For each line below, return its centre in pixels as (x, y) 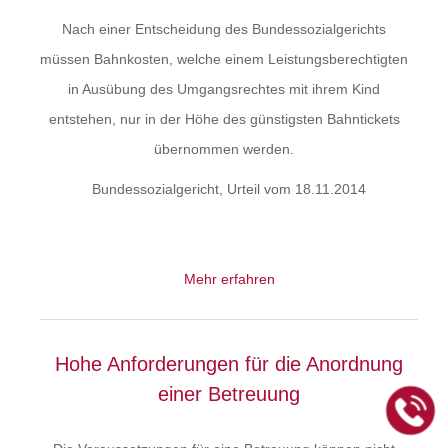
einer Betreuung (229, 394)
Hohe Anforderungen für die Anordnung (229, 364)
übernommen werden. (224, 149)
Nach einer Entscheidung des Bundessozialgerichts (224, 29)
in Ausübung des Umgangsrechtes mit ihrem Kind (224, 89)
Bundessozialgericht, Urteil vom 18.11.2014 (229, 189)
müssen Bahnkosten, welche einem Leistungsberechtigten (224, 59)
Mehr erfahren (229, 279)
